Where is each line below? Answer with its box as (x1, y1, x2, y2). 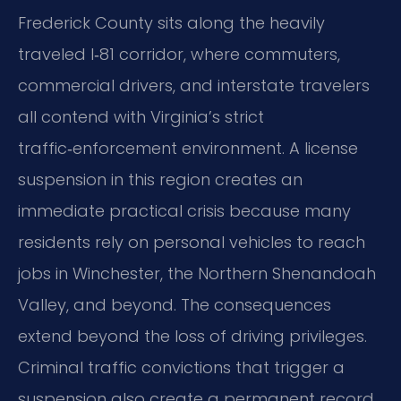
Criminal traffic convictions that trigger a (18, 355, 345, 379)
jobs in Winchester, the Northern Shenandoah (18, 261, 376, 285)
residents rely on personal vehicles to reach (18, 230, 365, 253)
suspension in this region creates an (18, 167, 303, 191)
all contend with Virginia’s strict (18, 105, 264, 128)
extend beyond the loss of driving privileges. (18, 324, 367, 347)
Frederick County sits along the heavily (18, 11, 325, 34)
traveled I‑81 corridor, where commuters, (18, 42, 340, 65)
